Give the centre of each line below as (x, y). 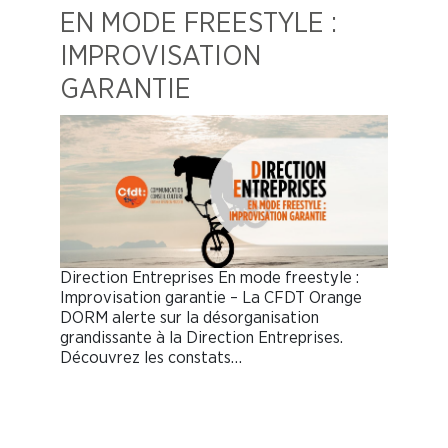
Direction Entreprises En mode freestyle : (209, 278)
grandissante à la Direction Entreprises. (201, 338)
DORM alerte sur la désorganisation (189, 318)
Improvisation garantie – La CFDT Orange (211, 298)
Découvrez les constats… (151, 358)
